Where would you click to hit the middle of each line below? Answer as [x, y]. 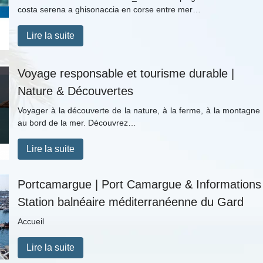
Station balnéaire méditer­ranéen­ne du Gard [131, 202]
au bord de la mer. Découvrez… [77, 123]
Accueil [31, 221]
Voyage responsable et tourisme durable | [126, 74]
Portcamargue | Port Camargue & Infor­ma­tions [140, 184]
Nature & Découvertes [76, 91]
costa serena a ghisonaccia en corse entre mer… [109, 9]
